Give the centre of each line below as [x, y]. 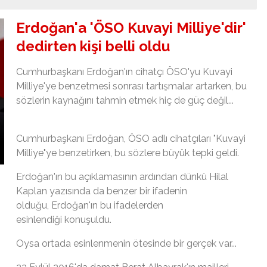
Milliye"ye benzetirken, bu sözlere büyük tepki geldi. [128, 153]
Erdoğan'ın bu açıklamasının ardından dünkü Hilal [122, 176]
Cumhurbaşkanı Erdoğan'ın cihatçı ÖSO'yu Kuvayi [124, 72]
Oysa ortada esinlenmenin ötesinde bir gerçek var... [126, 243]
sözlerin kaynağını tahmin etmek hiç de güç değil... [125, 100]
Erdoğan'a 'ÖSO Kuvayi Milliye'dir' [131, 27]
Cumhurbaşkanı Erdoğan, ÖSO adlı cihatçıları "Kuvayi [131, 138]
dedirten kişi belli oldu [93, 46]
